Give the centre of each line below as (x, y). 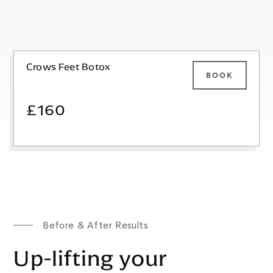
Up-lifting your (91, 258)
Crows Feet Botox (69, 66)
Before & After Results (95, 225)
